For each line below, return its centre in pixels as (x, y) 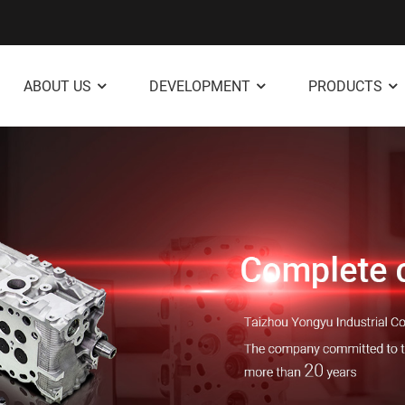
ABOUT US (57, 86)
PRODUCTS (345, 86)
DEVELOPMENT (200, 86)
